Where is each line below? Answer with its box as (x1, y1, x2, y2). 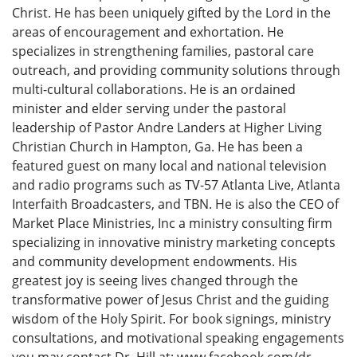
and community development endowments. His (12, 252, 297, 270)
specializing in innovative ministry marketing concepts (12, 233, 335, 251)
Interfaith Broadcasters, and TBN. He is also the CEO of (12, 194, 339, 213)
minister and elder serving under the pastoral (12, 99, 286, 117)
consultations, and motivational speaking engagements (12, 328, 344, 347)
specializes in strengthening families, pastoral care (12, 41, 314, 60)
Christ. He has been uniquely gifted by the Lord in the (12, 3, 331, 22)
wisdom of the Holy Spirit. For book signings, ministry (12, 309, 331, 328)
